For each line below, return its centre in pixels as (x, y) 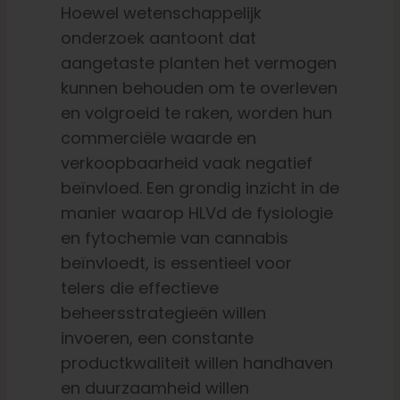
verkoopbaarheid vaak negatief (186, 163)
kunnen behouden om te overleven (199, 88)
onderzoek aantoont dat (158, 38)
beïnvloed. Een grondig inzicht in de (200, 188)
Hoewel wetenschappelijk (161, 13)
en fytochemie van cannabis (174, 238)
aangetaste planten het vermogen (198, 63)
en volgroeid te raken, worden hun (196, 113)
